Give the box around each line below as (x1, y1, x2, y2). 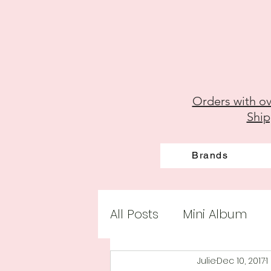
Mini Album (183, 206, 247, 223)
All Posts (110, 206, 158, 223)
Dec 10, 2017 (217, 254, 265, 267)
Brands (191, 149, 229, 162)
